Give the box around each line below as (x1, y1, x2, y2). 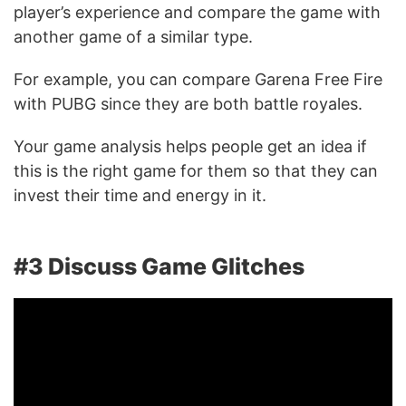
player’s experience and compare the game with (14, 3, 381, 23)
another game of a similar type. (14, 27, 253, 47)
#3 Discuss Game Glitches (14, 253, 304, 281)
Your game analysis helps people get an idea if (14, 137, 367, 157)
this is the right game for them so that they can (14, 161, 378, 181)
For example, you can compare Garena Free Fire (14, 70, 382, 90)
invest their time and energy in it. (14, 186, 266, 206)
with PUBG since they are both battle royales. (14, 94, 367, 114)
